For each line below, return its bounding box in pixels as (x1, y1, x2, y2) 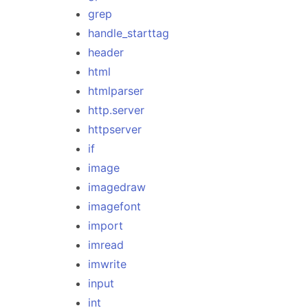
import (88, 219, 123, 232)
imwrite (88, 257, 126, 271)
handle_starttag (88, 26, 169, 40)
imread (88, 238, 124, 252)
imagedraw (88, 180, 146, 194)
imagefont (88, 199, 141, 213)
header (88, 45, 124, 59)
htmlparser (88, 84, 144, 98)
